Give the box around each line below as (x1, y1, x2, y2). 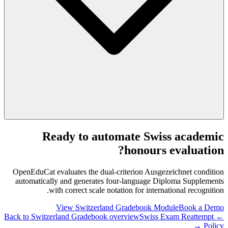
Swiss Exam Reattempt (139, 212, 214, 221)
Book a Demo (179, 203, 224, 212)
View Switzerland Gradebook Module (56, 203, 179, 212)
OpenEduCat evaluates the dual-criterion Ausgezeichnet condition (13, 167, 224, 176)
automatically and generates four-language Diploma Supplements (15, 176, 224, 185)
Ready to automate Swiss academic (42, 129, 224, 143)
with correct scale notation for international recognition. (49, 185, 224, 194)
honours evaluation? (124, 143, 224, 157)
